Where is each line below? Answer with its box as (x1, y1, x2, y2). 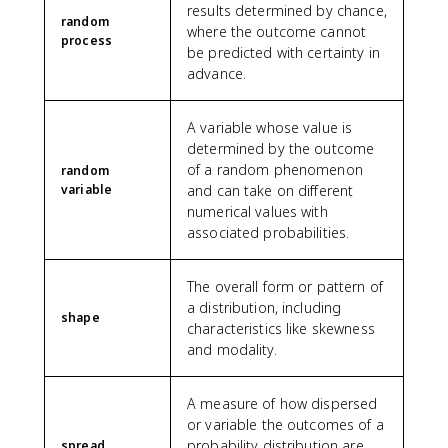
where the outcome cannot (187, 21, 367, 41)
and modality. (187, 339, 277, 359)
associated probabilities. (187, 222, 350, 242)
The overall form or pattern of (187, 276, 383, 296)
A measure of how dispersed (187, 393, 378, 413)
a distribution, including (187, 297, 342, 317)
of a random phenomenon (187, 159, 363, 179)
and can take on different (187, 180, 354, 200)
